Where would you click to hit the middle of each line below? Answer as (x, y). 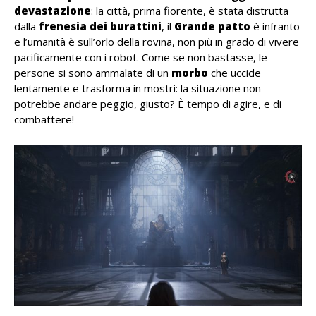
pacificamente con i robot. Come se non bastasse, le (141, 57)
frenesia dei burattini (100, 26)
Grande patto (212, 26)
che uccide (235, 72)
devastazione (53, 10)
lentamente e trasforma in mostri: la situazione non (138, 88)
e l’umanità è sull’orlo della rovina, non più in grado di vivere (157, 41)
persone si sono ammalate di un (93, 72)
